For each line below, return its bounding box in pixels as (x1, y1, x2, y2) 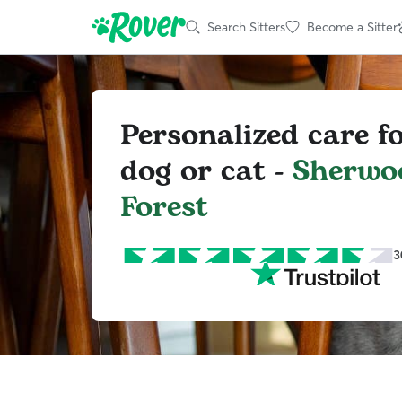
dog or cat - (120, 149, 293, 194)
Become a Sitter (307, 18, 398, 35)
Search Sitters (207, 18, 285, 35)
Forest (120, 185, 208, 230)
